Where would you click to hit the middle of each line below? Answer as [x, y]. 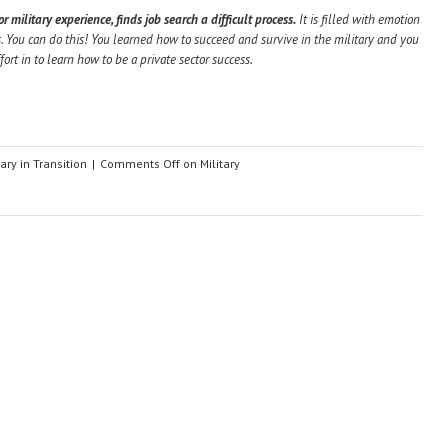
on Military [210, 163]
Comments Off [140, 163]
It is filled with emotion [358, 19]
